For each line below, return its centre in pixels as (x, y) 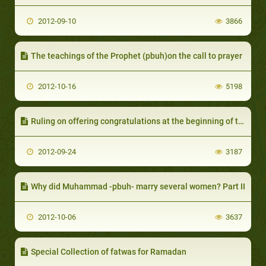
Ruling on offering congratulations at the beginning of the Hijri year (134, 121)
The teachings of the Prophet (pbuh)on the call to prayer (137, 56)
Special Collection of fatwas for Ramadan (109, 251)
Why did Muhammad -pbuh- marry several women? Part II (138, 186)
